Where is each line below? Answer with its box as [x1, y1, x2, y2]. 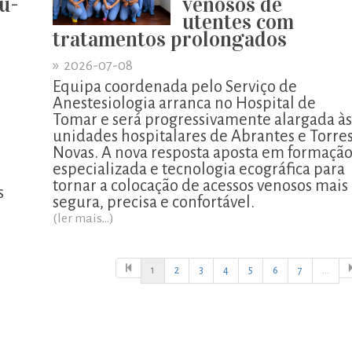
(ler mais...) [53, 211, 114, 225]
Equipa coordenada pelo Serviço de [53, 78, 297, 95]
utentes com [182, 9, 294, 35]
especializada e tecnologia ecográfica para [53, 160, 345, 178]
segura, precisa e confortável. [53, 193, 255, 211]
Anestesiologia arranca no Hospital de [53, 94, 316, 112]
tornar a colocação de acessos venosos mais [53, 177, 348, 194]
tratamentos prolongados [53, 26, 287, 52]
